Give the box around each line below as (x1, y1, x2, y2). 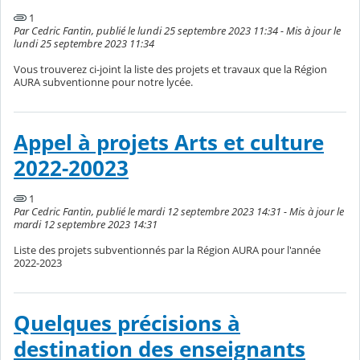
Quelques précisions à (14, 309, 240, 338)
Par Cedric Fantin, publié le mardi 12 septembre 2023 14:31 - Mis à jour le (14, 204, 344, 219)
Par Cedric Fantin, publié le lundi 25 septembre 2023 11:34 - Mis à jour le (14, 23, 341, 39)
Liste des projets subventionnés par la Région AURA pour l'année (14, 243, 321, 258)
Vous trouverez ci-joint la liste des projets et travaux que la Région (14, 62, 327, 77)
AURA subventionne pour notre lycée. (14, 75, 193, 90)
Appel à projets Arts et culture (14, 129, 324, 157)
